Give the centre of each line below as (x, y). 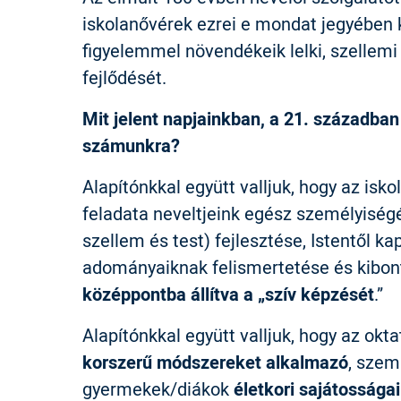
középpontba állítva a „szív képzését (228, 294)
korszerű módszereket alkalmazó (215, 362)
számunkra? (131, 145)
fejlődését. (124, 77)
